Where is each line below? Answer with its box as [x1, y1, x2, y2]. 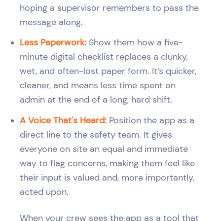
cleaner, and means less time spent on [20, 80, 176, 91]
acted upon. [20, 186, 69, 198]
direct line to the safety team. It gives [20, 129, 172, 141]
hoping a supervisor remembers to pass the [20, 2, 199, 13]
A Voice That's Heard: [20, 115, 107, 126]
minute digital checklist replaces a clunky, [20, 51, 188, 63]
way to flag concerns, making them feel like [20, 158, 195, 169]
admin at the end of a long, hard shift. [20, 94, 172, 106]
